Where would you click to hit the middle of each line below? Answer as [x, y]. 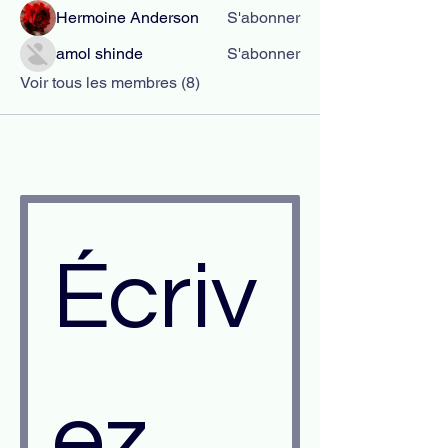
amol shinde [99, 53]
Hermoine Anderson [127, 17]
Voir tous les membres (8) [110, 82]
